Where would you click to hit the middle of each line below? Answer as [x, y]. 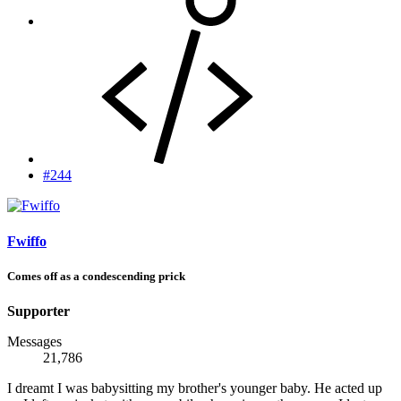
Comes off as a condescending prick [96, 276]
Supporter [38, 311]
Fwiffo [27, 241]
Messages [34, 341]
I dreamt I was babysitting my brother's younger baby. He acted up [195, 388]
